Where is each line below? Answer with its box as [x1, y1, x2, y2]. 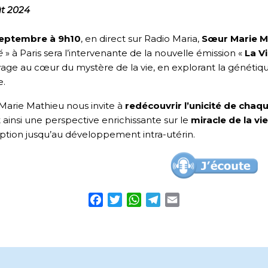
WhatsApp [141, 194, 192, 206]
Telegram [160, 194, 206, 206]
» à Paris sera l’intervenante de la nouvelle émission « [3, 47, 245, 59]
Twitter [122, 194, 157, 206]
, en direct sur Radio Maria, [81, 33, 202, 45]
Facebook [103, 194, 150, 206]
